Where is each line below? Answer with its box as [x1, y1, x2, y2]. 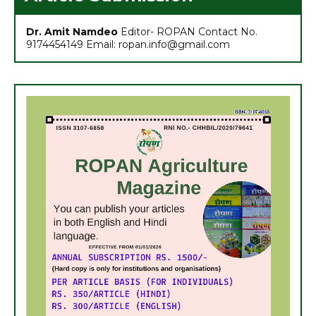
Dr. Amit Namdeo [26, 25, 121, 38]
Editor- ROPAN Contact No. [121, 25, 257, 38]
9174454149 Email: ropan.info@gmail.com [26, 37, 230, 51]
